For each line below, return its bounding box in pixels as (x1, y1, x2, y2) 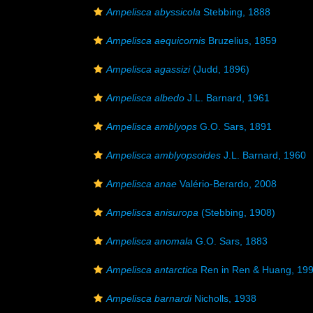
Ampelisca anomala (106, 235, 193, 247)
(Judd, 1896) (190, 64, 249, 75)
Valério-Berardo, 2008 (177, 178, 277, 189)
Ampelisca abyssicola (106, 6, 201, 17)
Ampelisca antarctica (106, 264, 198, 275)
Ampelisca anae (106, 178, 177, 189)
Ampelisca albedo (106, 92, 184, 103)
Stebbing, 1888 (201, 6, 270, 17)
